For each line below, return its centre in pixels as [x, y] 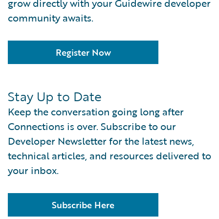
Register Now [83, 52]
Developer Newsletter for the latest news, [101, 141]
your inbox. [33, 170]
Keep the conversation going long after [96, 111]
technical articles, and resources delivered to [109, 155]
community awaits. [51, 18]
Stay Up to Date [55, 96]
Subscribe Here [83, 205]
